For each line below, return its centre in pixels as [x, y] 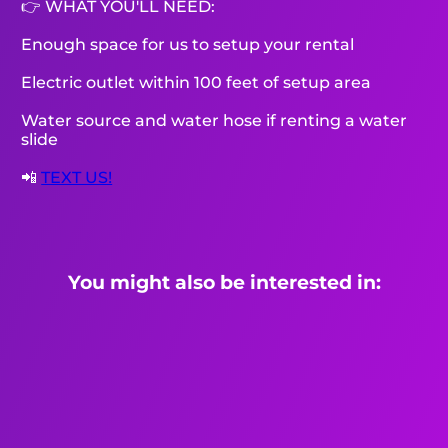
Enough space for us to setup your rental [188, 45]
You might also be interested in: [224, 283]
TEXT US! [77, 178]
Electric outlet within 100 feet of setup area [196, 83]
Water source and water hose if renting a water [214, 121]
